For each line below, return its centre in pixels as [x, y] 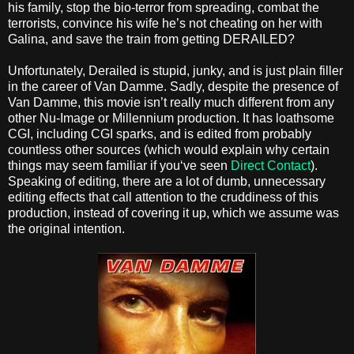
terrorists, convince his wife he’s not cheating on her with [165, 24]
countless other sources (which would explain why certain [169, 150]
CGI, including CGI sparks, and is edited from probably [160, 134]
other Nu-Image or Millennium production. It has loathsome [171, 119]
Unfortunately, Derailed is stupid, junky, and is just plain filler [175, 71]
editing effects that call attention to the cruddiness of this [163, 198]
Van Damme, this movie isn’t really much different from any [171, 103]
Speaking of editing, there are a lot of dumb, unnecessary [167, 182]
